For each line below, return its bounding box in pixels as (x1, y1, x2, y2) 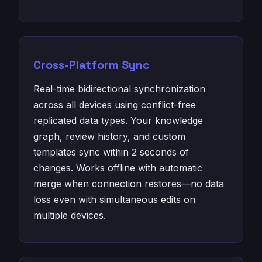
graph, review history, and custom (33, 130, 185, 142)
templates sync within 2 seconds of (33, 146, 189, 158)
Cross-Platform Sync (33, 57, 150, 73)
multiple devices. (33, 209, 106, 221)
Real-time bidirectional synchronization (33, 83, 205, 95)
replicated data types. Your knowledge (33, 115, 203, 126)
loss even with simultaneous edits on (33, 194, 195, 205)
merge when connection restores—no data (33, 178, 224, 189)
